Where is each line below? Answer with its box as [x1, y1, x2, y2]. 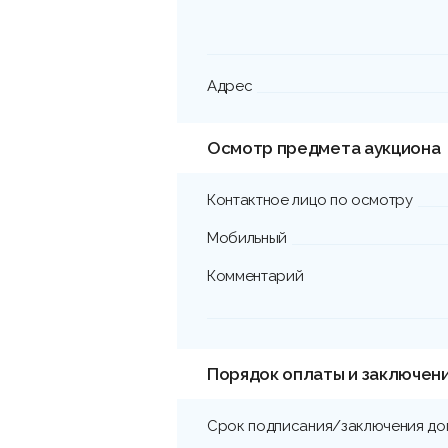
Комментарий [207, 266, 304, 285]
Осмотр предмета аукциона [207, 137, 441, 158]
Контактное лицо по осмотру [207, 190, 413, 209]
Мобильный [207, 228, 288, 247]
